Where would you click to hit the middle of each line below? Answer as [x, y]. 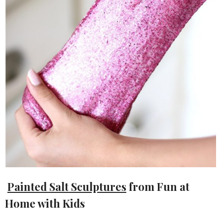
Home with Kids [45, 203]
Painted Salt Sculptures [67, 186]
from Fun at [158, 186]
